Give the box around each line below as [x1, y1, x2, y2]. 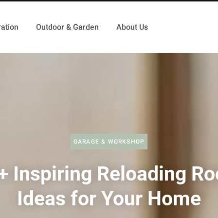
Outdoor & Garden [36, 22, 99, 32]
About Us [116, 22, 148, 32]
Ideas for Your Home [17, 186, 201, 210]
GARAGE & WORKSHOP [73, 138, 145, 145]
